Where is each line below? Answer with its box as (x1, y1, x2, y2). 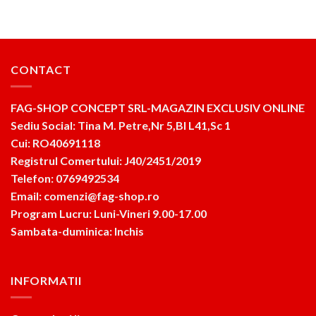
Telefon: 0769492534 (11, 171, 119, 186)
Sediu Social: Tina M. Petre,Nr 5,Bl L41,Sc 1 (11, 119, 231, 133)
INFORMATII (11, 273, 82, 287)
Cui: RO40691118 (11, 136, 100, 150)
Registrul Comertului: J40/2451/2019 (11, 154, 201, 168)
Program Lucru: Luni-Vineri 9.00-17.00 (11, 207, 207, 221)
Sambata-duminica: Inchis (11, 224, 144, 238)
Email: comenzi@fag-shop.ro (11, 189, 159, 203)
